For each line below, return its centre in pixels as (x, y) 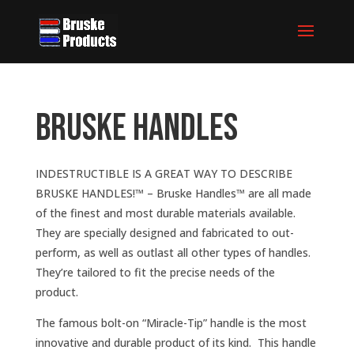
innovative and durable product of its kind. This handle (175, 343)
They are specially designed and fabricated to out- (164, 233)
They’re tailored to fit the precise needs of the (155, 272)
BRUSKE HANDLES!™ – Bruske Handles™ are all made (173, 193)
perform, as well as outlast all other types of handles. (174, 252)
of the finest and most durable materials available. (167, 213)
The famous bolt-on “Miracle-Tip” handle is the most (171, 323)
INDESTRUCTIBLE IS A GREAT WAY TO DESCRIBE (164, 173)
